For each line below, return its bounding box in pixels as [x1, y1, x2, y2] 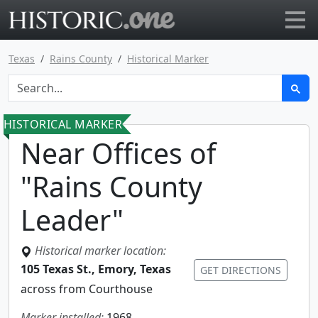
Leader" [21, 201, 124, 238]
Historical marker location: [35, 243, 166, 258]
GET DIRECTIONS [200, 263, 281, 277]
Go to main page [175, 10, 264, 26]
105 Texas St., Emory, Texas [21, 261, 174, 277]
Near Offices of [21, 134, 216, 172]
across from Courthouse [21, 281, 153, 297]
